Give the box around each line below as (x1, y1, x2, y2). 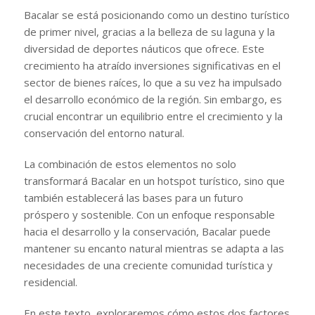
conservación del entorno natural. (23, 125, 184, 140)
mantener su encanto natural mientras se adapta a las (23, 240, 284, 255)
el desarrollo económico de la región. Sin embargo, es (23, 91, 282, 106)
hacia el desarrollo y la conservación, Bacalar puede (23, 224, 271, 238)
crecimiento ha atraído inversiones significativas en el (23, 58, 281, 72)
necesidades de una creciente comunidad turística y (23, 257, 273, 272)
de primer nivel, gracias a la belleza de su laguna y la (23, 24, 275, 39)
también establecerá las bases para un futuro (23, 190, 243, 205)
